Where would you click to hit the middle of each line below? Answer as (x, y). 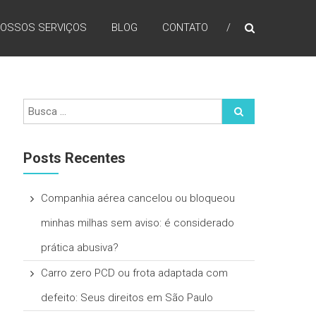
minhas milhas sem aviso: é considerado (138, 223)
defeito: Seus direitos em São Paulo (127, 298)
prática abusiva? (80, 248)
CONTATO (185, 28)
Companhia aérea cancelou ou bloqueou (138, 198)
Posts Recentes (75, 158)
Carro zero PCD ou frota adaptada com (135, 273)
